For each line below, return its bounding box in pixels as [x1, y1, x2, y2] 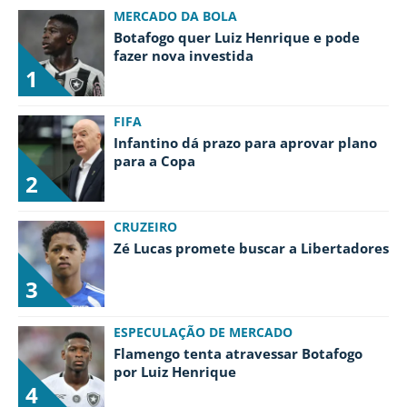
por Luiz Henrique [114, 362, 236, 381]
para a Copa [114, 151, 195, 170]
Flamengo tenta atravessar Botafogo [114, 343, 362, 362]
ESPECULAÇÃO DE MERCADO [114, 323, 293, 341]
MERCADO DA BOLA [114, 6, 237, 25]
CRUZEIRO [114, 217, 177, 235]
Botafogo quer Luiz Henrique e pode [114, 27, 360, 46]
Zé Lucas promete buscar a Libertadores [114, 238, 389, 257]
